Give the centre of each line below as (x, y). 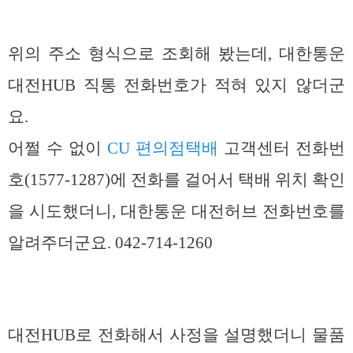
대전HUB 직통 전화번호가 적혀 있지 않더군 (176, 85)
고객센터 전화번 (282, 148)
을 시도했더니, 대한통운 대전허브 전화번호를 (176, 211)
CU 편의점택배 (163, 148)
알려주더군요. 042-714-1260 (110, 242)
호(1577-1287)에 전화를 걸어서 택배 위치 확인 (176, 179)
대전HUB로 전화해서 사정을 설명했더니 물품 (176, 335)
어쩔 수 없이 (58, 148)
